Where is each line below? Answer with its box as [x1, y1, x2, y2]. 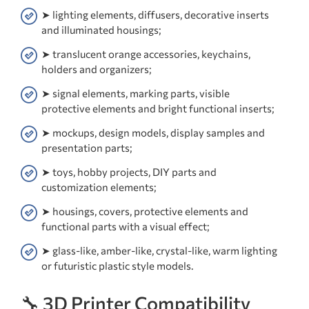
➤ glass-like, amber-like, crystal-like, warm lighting [41, 244, 277, 257]
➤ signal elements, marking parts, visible [41, 87, 230, 100]
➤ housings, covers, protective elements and [41, 205, 248, 218]
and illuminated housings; [41, 23, 161, 37]
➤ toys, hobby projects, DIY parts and [41, 166, 217, 179]
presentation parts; [41, 141, 132, 154]
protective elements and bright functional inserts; [41, 102, 275, 115]
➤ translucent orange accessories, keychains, [41, 48, 250, 61]
